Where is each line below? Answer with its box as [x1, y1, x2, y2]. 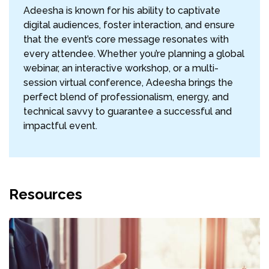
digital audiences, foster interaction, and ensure [23, 19, 235, 31]
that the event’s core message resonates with [23, 34, 229, 46]
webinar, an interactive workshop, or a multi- [23, 62, 219, 74]
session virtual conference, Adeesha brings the [23, 77, 233, 89]
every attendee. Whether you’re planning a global [23, 48, 244, 60]
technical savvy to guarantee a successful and [23, 106, 232, 118]
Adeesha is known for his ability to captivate [23, 5, 220, 17]
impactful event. [23, 120, 97, 132]
